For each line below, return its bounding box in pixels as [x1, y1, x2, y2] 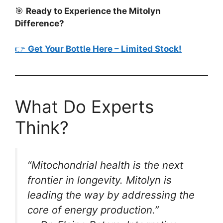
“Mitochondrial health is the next [27, 158, 183, 171]
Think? [15, 116, 69, 138]
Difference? [15, 18, 64, 29]
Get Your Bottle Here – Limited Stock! [28, 43, 182, 54]
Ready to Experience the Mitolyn [26, 6, 161, 16]
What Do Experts [15, 96, 154, 117]
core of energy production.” [27, 203, 159, 216]
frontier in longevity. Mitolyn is [27, 173, 172, 186]
